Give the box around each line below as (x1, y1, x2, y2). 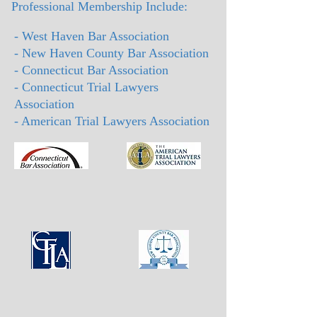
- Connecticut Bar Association (14, 63, 168, 77)
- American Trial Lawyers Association (14, 114, 209, 128)
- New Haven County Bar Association (14, 46, 209, 60)
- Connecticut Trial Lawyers (14, 80, 158, 94)
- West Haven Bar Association (14, 29, 169, 43)
